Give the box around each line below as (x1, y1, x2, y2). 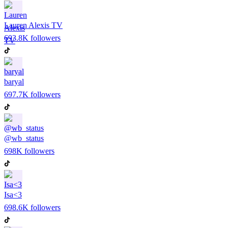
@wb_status (4, 133, 44, 142)
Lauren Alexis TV (4, 20, 63, 30)
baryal (4, 77, 24, 86)
